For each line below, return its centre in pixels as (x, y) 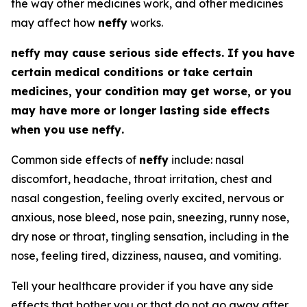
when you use (51, 130)
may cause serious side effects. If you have (168, 53)
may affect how (54, 23)
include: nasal (206, 160)
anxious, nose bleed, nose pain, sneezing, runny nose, (150, 217)
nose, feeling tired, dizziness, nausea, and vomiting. (146, 256)
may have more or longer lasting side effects (140, 110)
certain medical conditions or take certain (132, 72)
